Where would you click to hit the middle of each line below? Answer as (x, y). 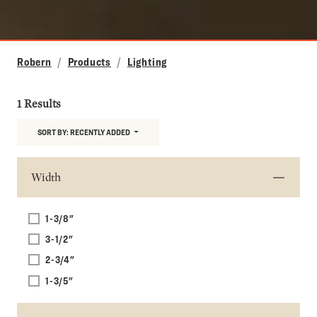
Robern (34, 62)
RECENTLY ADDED (100, 132)
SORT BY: (54, 132)
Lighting (147, 62)
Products (90, 62)
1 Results (39, 104)
